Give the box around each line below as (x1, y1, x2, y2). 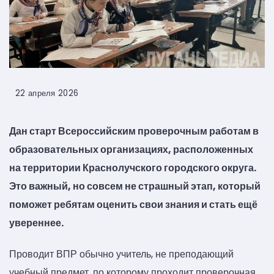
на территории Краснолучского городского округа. (9, 161, 256, 176)
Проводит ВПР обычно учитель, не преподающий (9, 247, 234, 262)
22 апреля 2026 (15, 87, 79, 100)
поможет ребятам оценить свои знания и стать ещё (9, 198, 257, 212)
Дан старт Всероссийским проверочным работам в (9, 124, 259, 139)
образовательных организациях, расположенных (9, 143, 253, 157)
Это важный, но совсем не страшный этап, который (9, 179, 261, 194)
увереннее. (9, 216, 64, 231)
